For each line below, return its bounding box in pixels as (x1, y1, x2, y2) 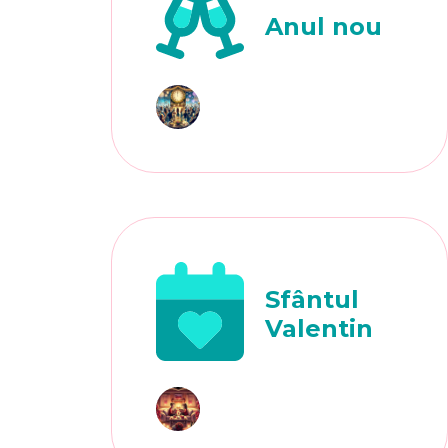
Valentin (265, 313, 374, 343)
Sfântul (265, 284, 360, 314)
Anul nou (265, 11, 383, 41)
